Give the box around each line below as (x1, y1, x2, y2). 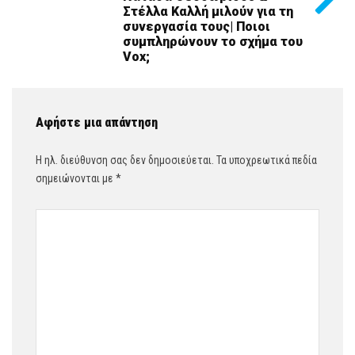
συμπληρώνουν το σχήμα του (123, 34, 303, 49)
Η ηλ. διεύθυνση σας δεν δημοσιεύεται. (36, 154, 214, 166)
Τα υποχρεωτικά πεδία (214, 154, 317, 166)
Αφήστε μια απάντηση (36, 115, 158, 130)
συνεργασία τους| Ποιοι (123, 19, 270, 34)
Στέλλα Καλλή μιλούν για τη (123, 4, 293, 19)
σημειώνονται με (36, 172, 116, 185)
